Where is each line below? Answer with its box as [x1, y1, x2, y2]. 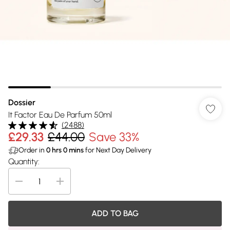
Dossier [8, 98, 35, 107]
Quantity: [8, 157, 40, 166]
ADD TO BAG [91, 208, 139, 218]
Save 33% [89, 129, 139, 144]
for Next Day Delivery [84, 146, 151, 155]
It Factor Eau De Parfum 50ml [8, 110, 112, 120]
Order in [18, 146, 46, 155]
